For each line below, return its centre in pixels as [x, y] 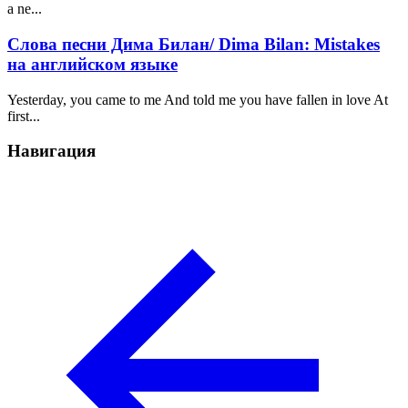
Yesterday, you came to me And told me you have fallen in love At [198, 99]
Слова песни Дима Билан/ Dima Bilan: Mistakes [194, 44]
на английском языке [92, 64]
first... [24, 116]
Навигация [51, 151]
